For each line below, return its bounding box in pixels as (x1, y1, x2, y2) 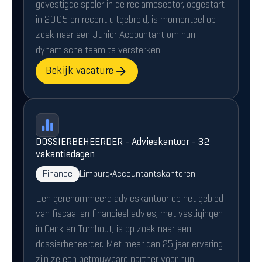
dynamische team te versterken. (36, 46, 162, 56)
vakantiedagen (36, 150, 95, 160)
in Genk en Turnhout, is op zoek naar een (36, 225, 191, 235)
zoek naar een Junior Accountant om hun (36, 31, 195, 40)
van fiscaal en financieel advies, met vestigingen (36, 210, 223, 219)
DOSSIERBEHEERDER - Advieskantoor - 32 (36, 138, 209, 147)
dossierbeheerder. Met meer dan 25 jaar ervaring (36, 240, 223, 250)
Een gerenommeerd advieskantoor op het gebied (36, 195, 223, 204)
